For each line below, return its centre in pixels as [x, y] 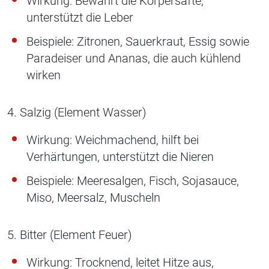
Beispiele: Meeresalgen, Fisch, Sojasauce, [133, 181]
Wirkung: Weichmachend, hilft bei [113, 140]
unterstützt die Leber [80, 18]
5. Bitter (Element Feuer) [70, 235]
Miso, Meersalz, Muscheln [93, 198]
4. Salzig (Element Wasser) [77, 113]
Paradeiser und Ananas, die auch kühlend [134, 59]
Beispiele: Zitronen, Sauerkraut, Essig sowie [138, 42]
